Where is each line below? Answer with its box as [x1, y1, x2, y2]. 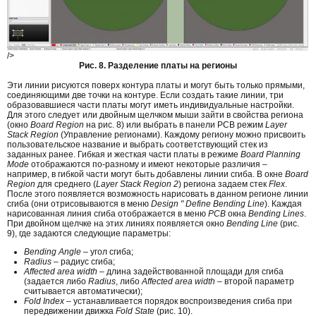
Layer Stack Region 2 [96, 178, 178, 189]
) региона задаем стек [178, 178, 269, 189]
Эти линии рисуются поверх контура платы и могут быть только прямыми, [7, 80, 305, 90]
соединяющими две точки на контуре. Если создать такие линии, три [7, 90, 284, 100]
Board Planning [241, 149, 300, 159]
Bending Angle [24, 246, 81, 257]
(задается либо [24, 276, 88, 286]
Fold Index [24, 296, 64, 306]
